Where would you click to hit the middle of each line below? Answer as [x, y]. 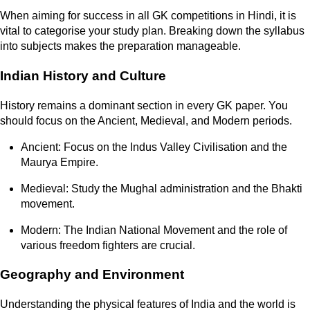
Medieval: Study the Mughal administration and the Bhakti [162, 188]
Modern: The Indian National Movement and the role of [154, 230]
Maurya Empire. [60, 162]
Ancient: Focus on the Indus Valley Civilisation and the [154, 147]
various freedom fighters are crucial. [108, 245]
